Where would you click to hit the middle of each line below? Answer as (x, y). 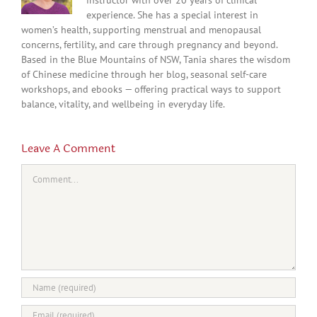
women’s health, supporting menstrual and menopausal (141, 29)
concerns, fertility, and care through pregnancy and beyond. (149, 44)
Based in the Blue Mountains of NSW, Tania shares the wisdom (156, 59)
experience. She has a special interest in (172, 15)
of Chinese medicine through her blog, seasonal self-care (144, 74)
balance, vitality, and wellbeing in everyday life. (123, 104)
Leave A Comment (68, 148)
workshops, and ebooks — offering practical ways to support (151, 89)
